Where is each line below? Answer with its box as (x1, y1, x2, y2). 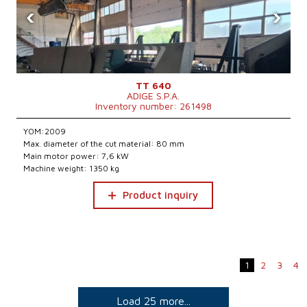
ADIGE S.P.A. (127, 90, 180, 101)
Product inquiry (123, 189, 199, 201)
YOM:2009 (23, 126, 66, 136)
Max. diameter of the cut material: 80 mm (23, 138, 185, 149)
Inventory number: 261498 (95, 100, 212, 112)
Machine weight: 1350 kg (23, 163, 120, 173)
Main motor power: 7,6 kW (23, 151, 130, 161)
